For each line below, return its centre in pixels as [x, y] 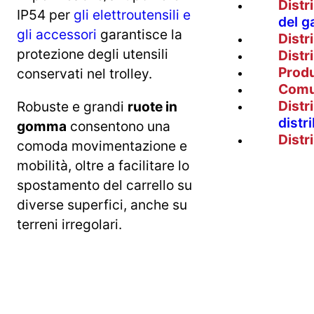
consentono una [118, 127]
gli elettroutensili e [132, 15]
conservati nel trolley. [84, 74]
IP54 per [45, 15]
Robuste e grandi [72, 107]
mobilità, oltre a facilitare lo [103, 166]
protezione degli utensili [93, 54]
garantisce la [139, 35]
